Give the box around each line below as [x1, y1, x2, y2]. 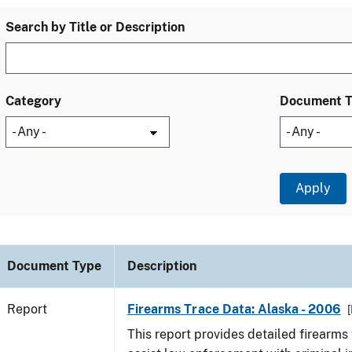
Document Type [7, 258, 101, 273]
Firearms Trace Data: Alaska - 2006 [127, 302, 341, 317]
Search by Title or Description [5, 20, 185, 35]
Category [5, 93, 61, 108]
